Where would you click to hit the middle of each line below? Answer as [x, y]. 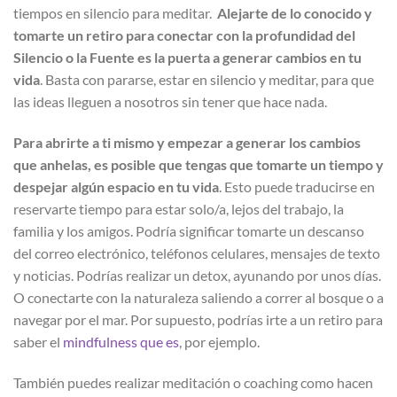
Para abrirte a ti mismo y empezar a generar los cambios [187, 142]
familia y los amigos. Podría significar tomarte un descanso [189, 230]
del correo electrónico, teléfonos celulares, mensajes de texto [197, 253]
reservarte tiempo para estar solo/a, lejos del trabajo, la [179, 208]
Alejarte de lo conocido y [295, 13]
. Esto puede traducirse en [297, 186]
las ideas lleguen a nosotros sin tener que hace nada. [170, 102]
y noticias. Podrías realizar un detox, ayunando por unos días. [197, 275]
